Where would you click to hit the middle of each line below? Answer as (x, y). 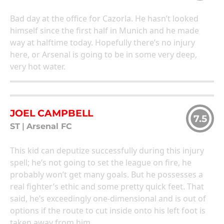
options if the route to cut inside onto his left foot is (108, 211)
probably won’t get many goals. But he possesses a (106, 175)
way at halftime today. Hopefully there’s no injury (102, 43)
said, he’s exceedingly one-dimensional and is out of (108, 199)
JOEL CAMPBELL (51, 113)
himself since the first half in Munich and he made (104, 31)
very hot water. (38, 67)
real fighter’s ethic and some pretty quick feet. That (107, 187)
